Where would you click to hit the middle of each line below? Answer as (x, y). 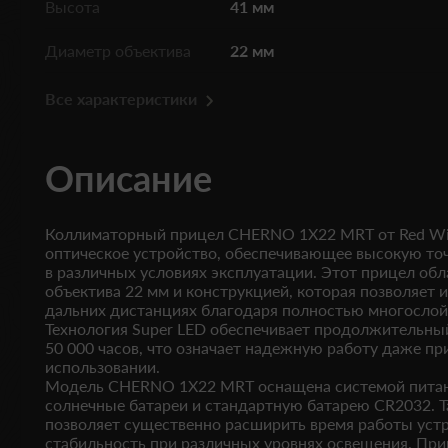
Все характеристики (121, 98)
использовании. (102, 366)
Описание (128, 178)
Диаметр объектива (118, 50)
